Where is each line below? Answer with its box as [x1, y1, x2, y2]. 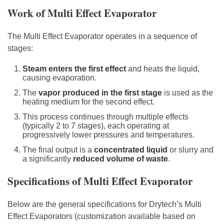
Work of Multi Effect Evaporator [7, 5, 156, 20]
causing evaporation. [22, 73, 96, 82]
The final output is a [22, 145, 94, 154]
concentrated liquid [94, 145, 167, 154]
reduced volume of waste [73, 154, 168, 163]
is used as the [162, 88, 213, 97]
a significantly [22, 154, 73, 163]
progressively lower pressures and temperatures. [22, 130, 194, 139]
